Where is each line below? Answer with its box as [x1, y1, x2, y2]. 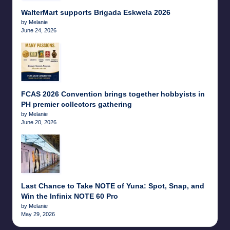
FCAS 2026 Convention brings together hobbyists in [21, 90, 205, 98]
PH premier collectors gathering [21, 100, 132, 108]
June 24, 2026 [21, 27, 56, 33]
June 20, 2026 [21, 119, 56, 125]
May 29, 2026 [21, 210, 55, 217]
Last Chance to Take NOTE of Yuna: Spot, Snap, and [21, 182, 204, 190]
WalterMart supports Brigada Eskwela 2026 [21, 8, 170, 16]
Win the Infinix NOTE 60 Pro [21, 192, 118, 200]
